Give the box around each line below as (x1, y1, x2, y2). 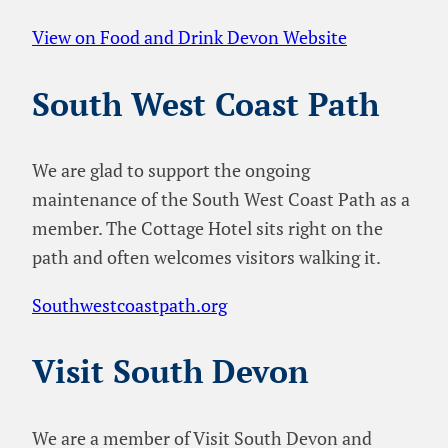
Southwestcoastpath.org (32, 292, 227, 317)
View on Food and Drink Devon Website (32, 25, 347, 50)
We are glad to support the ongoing (32, 158, 310, 183)
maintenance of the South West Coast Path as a (32, 187, 410, 212)
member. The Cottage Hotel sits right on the (32, 216, 383, 241)
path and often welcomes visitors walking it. (32, 245, 381, 270)
